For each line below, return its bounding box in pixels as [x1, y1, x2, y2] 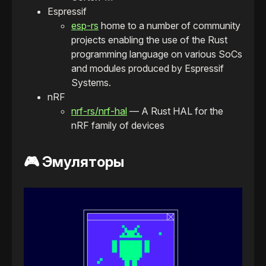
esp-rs [71, 20, 99, 32]
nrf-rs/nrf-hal [71, 105, 127, 118]
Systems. [71, 77, 111, 89]
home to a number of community [99, 20, 240, 32]
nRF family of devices [71, 119, 164, 132]
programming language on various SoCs [71, 48, 242, 61]
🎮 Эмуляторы [24, 153, 124, 171]
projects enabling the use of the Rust [71, 34, 227, 46]
